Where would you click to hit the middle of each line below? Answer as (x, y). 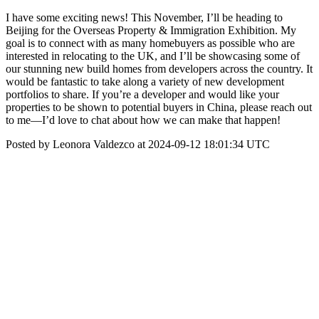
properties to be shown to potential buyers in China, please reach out (159, 107)
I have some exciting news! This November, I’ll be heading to (144, 17)
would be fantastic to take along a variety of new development (145, 82)
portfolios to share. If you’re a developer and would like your (142, 94)
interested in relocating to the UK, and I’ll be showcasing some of (153, 56)
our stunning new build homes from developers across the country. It (159, 69)
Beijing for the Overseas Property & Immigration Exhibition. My (151, 30)
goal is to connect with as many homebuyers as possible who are (150, 43)
